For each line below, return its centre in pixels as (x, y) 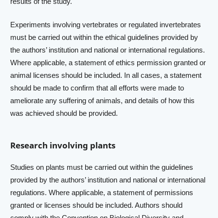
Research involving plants (63, 145)
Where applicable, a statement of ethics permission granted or (108, 62)
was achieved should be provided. (64, 113)
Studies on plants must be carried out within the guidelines (102, 167)
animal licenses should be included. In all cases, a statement (106, 75)
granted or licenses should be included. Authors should (97, 205)
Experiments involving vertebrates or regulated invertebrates (106, 24)
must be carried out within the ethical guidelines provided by (104, 37)
